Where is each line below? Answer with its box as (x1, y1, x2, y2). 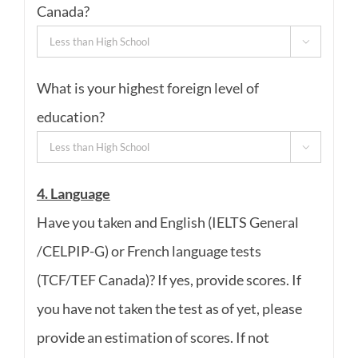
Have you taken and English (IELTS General (36, 213, 299, 231)
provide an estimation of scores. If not (36, 328, 269, 346)
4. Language (36, 184, 110, 202)
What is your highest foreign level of (36, 78, 259, 97)
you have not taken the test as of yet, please (36, 299, 302, 317)
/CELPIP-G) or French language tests (36, 241, 261, 260)
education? (36, 107, 105, 125)
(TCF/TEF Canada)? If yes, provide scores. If (36, 270, 301, 288)
